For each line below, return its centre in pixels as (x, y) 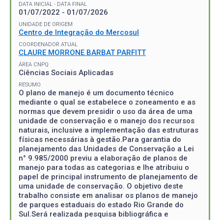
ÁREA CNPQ (34, 64)
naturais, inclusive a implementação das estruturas (109, 130)
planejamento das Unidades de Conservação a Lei (106, 149)
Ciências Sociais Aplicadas (66, 72)
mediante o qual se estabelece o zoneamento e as (107, 102)
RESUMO (30, 84)
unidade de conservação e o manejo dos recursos (107, 121)
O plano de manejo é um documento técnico (96, 93)
